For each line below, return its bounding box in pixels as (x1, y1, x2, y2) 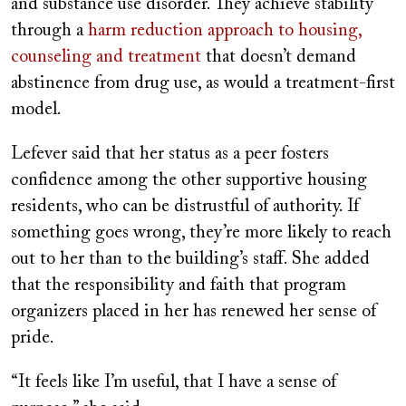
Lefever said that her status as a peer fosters (11, 144, 329, 163)
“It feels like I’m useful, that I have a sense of (11, 372, 336, 391)
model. (11, 100, 66, 119)
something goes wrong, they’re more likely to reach (11, 223, 391, 242)
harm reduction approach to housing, (88, 21, 362, 40)
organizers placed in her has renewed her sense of (11, 302, 376, 321)
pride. (11, 328, 54, 347)
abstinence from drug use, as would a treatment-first (11, 73, 395, 92)
